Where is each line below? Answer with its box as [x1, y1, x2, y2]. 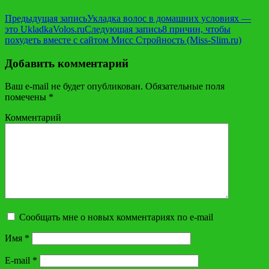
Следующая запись [85, 23, 162, 34]
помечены [5, 92, 49, 103]
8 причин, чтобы [162, 23, 231, 34]
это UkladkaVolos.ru [5, 23, 85, 34]
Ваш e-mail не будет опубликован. [5, 81, 143, 92]
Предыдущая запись [5, 13, 87, 23]
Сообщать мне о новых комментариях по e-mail [19, 212, 213, 223]
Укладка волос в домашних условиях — [87, 13, 251, 23]
